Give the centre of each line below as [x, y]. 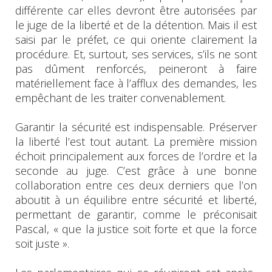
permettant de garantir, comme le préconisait [136, 214]
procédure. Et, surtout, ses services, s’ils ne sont [136, 54]
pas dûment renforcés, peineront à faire [136, 68]
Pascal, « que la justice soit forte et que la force [136, 229]
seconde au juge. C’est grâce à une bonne [136, 170]
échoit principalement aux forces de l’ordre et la [136, 156]
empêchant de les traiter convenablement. [121, 97]
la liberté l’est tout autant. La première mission [136, 141]
